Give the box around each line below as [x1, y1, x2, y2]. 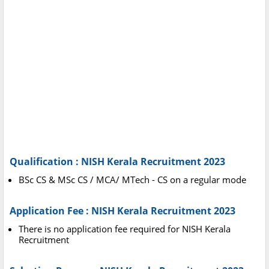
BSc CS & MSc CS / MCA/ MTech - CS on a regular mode [19, 174, 246, 186]
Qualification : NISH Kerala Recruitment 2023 [10, 155, 225, 169]
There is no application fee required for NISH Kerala [19, 223, 231, 235]
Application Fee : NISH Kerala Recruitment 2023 [10, 204, 235, 218]
